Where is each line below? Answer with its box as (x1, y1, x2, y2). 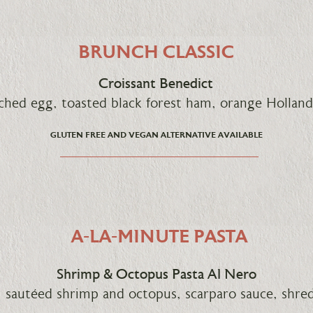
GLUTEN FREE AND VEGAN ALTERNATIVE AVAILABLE (50, 131, 263, 140)
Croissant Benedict (99, 78, 213, 92)
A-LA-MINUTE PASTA (71, 229, 247, 247)
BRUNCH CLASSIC (78, 45, 234, 63)
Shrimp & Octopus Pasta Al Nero (57, 268, 256, 282)
